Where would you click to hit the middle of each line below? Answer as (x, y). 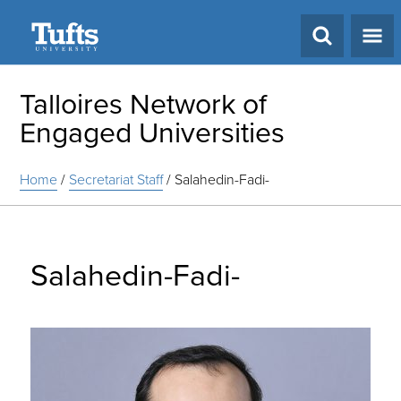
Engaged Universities (153, 132)
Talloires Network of (144, 104)
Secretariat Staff (116, 179)
